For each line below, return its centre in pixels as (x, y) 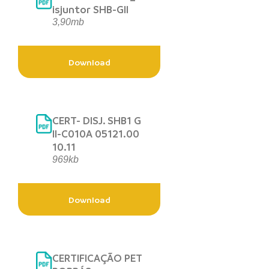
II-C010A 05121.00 (96, 133)
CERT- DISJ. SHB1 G (97, 120)
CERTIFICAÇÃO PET (97, 258)
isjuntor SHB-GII (90, 9)
